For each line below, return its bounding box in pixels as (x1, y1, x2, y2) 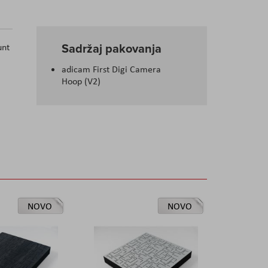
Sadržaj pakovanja (62, 39, 162, 57)
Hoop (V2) (62, 75, 100, 88)
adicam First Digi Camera (62, 63, 161, 76)
